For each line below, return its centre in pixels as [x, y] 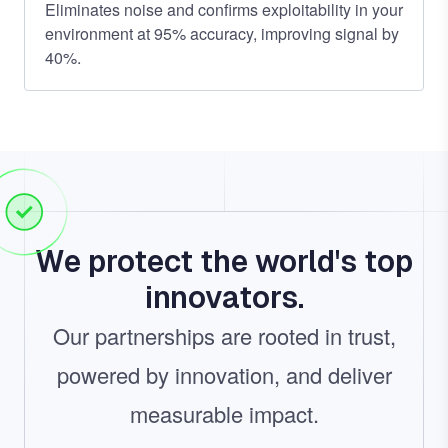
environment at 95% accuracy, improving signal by [222, 33]
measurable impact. [224, 413]
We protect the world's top [224, 261]
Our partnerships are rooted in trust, [224, 335]
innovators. [224, 297]
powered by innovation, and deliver [224, 374]
